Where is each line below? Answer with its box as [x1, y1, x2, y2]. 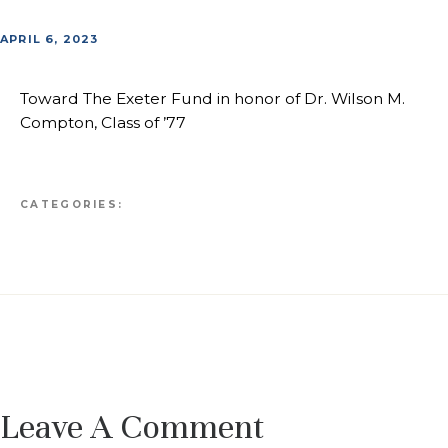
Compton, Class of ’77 [20, 112, 186, 132]
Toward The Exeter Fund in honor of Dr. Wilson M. [20, 88, 405, 108]
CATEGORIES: [20, 197, 124, 211]
